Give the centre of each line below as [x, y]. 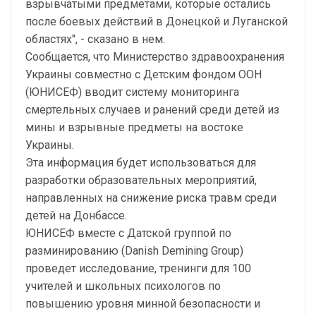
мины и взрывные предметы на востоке [134, 127]
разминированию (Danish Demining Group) [134, 251]
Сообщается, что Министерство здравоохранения [155, 57]
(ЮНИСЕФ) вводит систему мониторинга [132, 92]
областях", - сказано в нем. [95, 39]
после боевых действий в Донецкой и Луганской [157, 22]
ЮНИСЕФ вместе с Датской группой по [128, 233]
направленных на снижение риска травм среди [151, 198]
